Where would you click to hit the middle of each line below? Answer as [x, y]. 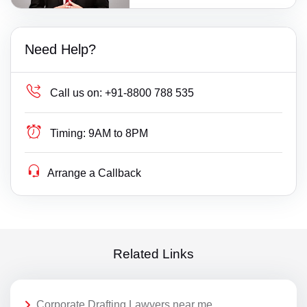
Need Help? [60, 49]
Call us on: [76, 93]
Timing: [68, 133]
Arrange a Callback [95, 173]
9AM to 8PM [119, 133]
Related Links [153, 254]
